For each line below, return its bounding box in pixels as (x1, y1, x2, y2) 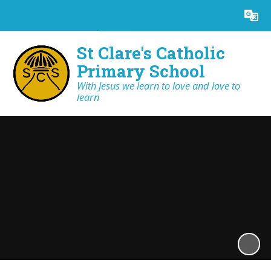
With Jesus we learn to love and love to (77, 79, 241, 93)
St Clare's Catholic (77, 42, 226, 64)
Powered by (142, 10, 191, 22)
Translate (213, 10, 250, 22)
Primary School (77, 60, 206, 82)
